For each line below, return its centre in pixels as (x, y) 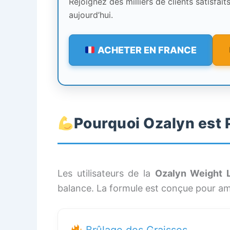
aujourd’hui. (91, 15)
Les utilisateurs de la (106, 173)
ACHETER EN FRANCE (146, 50)
